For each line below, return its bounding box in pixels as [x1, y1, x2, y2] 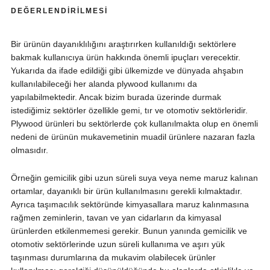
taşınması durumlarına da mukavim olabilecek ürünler [10, 253, 216, 263]
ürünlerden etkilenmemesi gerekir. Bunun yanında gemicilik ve [10, 226, 247, 236]
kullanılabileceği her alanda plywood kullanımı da [10, 79, 197, 89]
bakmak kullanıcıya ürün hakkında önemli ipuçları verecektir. [10, 52, 240, 63]
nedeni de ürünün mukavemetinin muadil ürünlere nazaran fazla [10, 132, 255, 142]
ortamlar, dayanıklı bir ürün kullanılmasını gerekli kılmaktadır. [10, 186, 242, 196]
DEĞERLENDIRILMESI [10, 7, 108, 16]
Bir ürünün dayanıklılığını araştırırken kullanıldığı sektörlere [10, 39, 236, 49]
